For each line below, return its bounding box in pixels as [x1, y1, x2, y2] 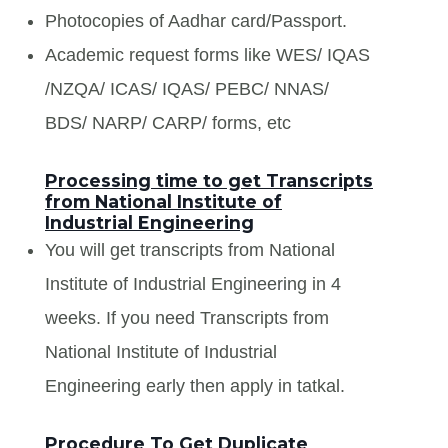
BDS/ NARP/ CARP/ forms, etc [45, 112, 291, 133]
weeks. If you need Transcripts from [45, 307, 329, 328]
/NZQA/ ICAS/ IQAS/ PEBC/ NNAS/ [45, 78, 329, 99]
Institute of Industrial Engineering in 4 [45, 273, 341, 294]
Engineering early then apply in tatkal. [45, 375, 345, 396]
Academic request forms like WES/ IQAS [45, 44, 370, 65]
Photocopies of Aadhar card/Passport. [45, 10, 347, 31]
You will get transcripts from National [45, 239, 335, 260]
